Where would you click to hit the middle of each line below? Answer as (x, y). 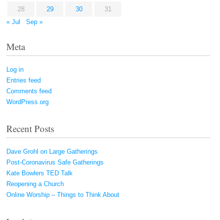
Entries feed (24, 80)
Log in (15, 69)
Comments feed (29, 91)
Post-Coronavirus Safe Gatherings (55, 163)
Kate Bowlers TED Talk (40, 173)
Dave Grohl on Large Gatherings (52, 152)
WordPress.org (27, 102)
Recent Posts (30, 129)
